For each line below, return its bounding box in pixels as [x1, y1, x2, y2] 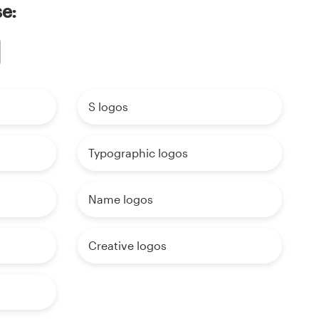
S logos [88, 100, 128, 114]
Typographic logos [88, 146, 188, 160]
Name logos [88, 192, 153, 206]
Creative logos [88, 239, 167, 253]
